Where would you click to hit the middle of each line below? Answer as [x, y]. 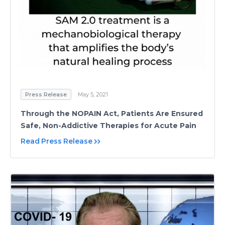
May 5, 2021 [93, 94]
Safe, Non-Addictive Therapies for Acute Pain [108, 126]
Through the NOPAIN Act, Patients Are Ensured [112, 114]
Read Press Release [57, 141]
